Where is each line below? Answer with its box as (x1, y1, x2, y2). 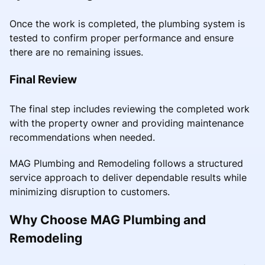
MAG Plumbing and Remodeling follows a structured (9, 157, 243, 169)
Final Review (9, 72, 77, 86)
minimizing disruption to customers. (9, 185, 170, 198)
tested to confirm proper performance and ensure (9, 31, 234, 44)
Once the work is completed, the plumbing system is (9, 17, 245, 30)
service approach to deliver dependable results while (9, 171, 247, 183)
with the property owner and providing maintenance (9, 117, 244, 129)
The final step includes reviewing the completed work (9, 102, 250, 115)
